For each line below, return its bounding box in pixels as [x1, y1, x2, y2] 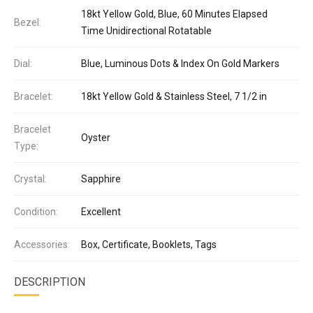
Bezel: [14, 16, 41, 28]
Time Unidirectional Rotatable [81, 24, 212, 36]
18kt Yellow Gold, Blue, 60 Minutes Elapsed [81, 8, 268, 20]
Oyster [81, 131, 110, 143]
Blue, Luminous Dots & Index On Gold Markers [81, 57, 279, 69]
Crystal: [14, 173, 47, 184]
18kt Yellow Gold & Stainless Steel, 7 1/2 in [81, 90, 267, 102]
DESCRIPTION [14, 275, 85, 289]
